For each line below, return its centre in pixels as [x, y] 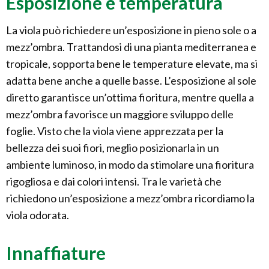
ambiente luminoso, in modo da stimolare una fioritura [130, 165]
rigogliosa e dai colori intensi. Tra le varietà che [114, 182]
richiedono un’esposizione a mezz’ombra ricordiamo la [130, 198]
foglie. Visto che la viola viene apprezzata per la [115, 131]
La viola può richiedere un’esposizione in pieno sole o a [131, 30]
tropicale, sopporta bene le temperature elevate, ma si [132, 64]
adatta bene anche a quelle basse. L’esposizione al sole [131, 81]
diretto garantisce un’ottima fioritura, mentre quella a [130, 98]
